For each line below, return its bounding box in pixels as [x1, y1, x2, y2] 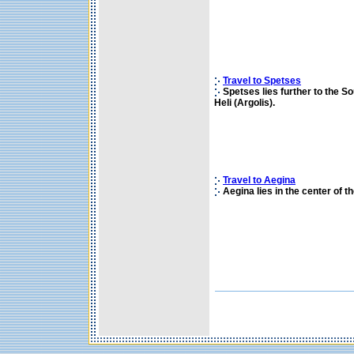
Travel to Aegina [223, 175, 296, 186]
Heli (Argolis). [214, 97, 275, 108]
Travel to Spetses [223, 75, 301, 86]
